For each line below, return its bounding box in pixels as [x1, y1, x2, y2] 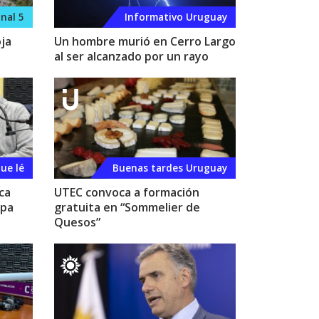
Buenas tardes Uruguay [113, 160, 227, 174]
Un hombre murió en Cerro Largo [54, 33, 236, 49]
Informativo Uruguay [125, 9, 227, 23]
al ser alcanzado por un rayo [54, 48, 209, 64]
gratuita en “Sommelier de [54, 199, 200, 215]
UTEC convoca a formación [54, 184, 199, 200]
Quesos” [54, 214, 100, 230]
